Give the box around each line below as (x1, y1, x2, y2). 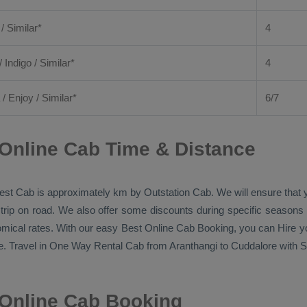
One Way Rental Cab (49, 240, 144, 251)
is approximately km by (34, 186, 144, 198)
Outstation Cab (144, 186, 211, 198)
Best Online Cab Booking (121, 222, 234, 234)
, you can (233, 222, 278, 234)
